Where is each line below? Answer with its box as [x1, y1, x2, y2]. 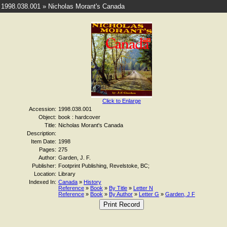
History [84, 179, 101, 185]
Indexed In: [29, 179, 56, 185]
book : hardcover [58, 114, 100, 120]
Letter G [139, 191, 159, 197]
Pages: [39, 146, 56, 153]
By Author [109, 191, 133, 197]
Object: [39, 114, 56, 120]
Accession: [29, 106, 56, 112]
